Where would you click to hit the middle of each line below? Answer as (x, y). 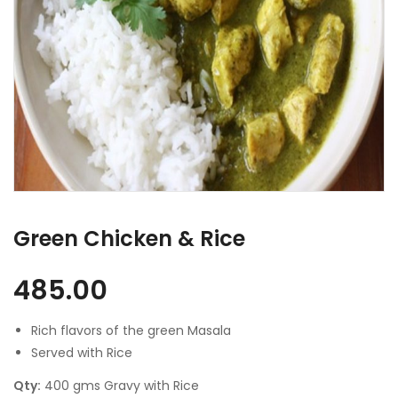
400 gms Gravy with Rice (120, 386)
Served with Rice (82, 353)
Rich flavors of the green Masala (131, 330)
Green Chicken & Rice (129, 239)
